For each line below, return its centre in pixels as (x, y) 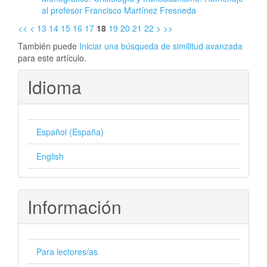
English (50, 156)
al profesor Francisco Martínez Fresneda (119, 10)
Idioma (55, 86)
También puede (49, 46)
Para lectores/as (67, 251)
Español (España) (70, 131)
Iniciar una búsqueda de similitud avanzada (161, 46)
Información (74, 206)
